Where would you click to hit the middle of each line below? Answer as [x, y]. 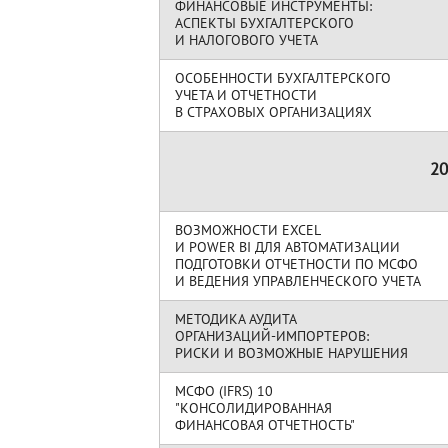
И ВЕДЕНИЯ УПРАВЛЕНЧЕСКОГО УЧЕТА [298, 281]
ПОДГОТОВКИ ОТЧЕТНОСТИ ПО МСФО [296, 264]
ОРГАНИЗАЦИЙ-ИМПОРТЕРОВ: [272, 336]
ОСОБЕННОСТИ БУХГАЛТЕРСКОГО [283, 78]
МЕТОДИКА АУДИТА [237, 319]
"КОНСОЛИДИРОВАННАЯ [253, 408]
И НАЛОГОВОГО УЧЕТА [246, 40]
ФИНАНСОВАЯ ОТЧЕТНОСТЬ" [265, 425]
